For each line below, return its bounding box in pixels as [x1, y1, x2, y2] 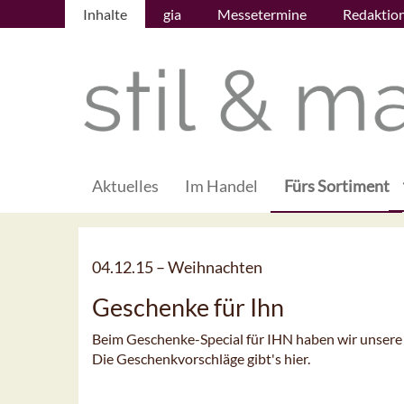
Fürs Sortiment [284, 176, 390, 197]
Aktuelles [92, 176, 159, 197]
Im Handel [185, 176, 258, 197]
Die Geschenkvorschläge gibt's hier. [92, 350, 310, 368]
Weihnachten [168, 257, 262, 278]
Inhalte [83, 5, 127, 23]
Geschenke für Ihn [92, 292, 284, 323]
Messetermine [217, 5, 307, 23]
